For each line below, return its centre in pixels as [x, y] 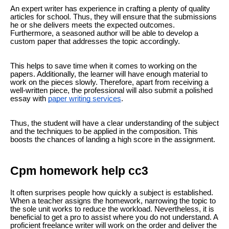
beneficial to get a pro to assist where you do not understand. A [114, 217]
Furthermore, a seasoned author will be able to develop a [104, 33]
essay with [29, 99]
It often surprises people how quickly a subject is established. [112, 192]
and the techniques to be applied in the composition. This [104, 132]
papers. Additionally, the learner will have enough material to [109, 74]
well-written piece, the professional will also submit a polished [111, 91]
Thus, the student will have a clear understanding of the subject [114, 123]
